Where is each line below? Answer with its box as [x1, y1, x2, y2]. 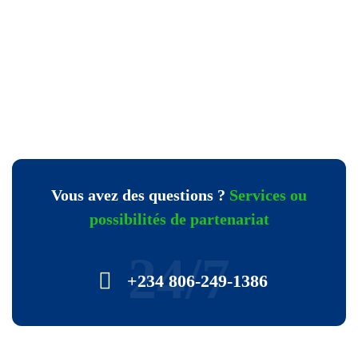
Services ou [229, 186, 307, 204]
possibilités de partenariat [89, 210, 269, 228]
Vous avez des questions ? [51, 186, 225, 204]
